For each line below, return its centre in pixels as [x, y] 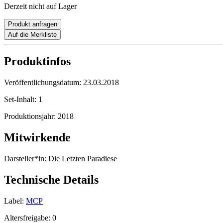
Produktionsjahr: [31, 116]
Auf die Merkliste [32, 35]
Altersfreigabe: [28, 218]
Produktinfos [37, 61]
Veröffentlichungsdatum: [44, 83]
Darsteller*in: [25, 159]
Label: [14, 201]
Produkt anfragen [33, 24]
